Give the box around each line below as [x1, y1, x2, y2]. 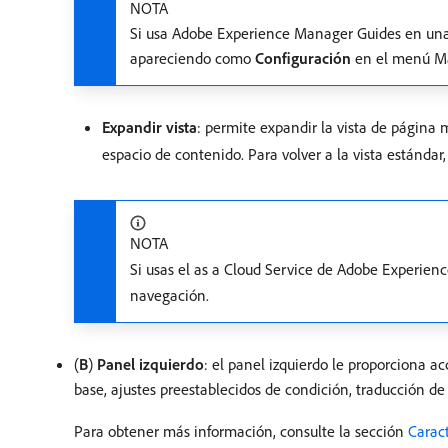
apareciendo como [130, 48, 255, 69]
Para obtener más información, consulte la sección [74, 421, 408, 442]
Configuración [255, 48, 351, 69]
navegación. [130, 285, 209, 306]
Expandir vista [102, 117, 197, 138]
